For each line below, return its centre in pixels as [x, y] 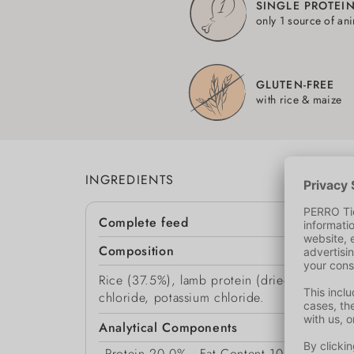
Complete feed [144, 223]
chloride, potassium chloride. [182, 298]
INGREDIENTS [130, 180]
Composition [137, 251]
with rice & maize [299, 100]
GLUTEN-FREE [296, 85]
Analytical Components [168, 328]
